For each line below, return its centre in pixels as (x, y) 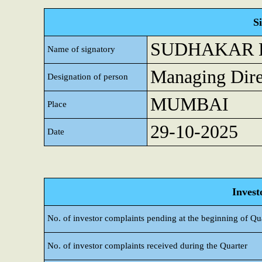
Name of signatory (81, 49)
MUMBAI (189, 104)
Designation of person (88, 77)
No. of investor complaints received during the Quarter (147, 246)
